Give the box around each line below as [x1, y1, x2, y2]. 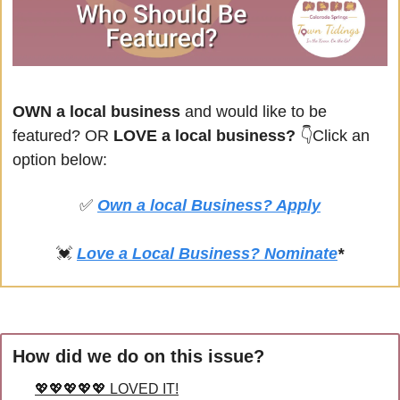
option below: [12, 151, 107, 170]
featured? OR [12, 127, 109, 146]
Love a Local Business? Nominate [77, 245, 337, 263]
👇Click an [300, 127, 370, 146]
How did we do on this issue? [12, 346, 264, 367]
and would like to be [180, 103, 327, 121]
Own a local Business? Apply [97, 196, 321, 215]
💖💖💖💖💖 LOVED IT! [35, 381, 179, 397]
